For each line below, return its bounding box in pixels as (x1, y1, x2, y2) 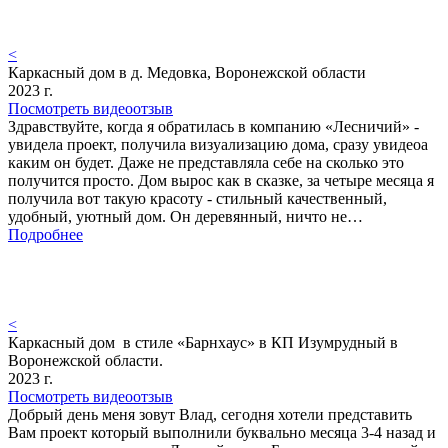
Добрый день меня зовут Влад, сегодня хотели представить (8, 406, 412, 424)
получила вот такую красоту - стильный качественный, (8, 190, 387, 208)
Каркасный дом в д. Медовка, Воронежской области (8, 64, 366, 82)
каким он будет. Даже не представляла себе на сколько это (8, 154, 404, 172)
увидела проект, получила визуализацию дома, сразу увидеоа (8, 136, 428, 154)
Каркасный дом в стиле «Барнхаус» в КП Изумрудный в (8, 334, 398, 352)
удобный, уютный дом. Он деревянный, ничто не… (8, 208, 363, 226)
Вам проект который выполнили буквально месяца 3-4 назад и (8, 424, 436, 442)
